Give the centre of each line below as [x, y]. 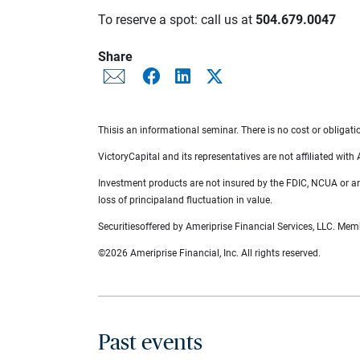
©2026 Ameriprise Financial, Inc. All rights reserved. [209, 253]
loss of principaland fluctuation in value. [185, 200]
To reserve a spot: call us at [177, 19]
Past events [150, 342]
